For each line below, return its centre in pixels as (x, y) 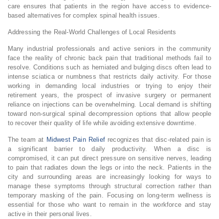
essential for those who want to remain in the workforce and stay (109, 204)
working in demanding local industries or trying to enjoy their (109, 86)
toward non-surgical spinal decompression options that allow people (109, 113)
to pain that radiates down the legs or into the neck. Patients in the (109, 167)
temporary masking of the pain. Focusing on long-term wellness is (109, 195)
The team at (26, 139)
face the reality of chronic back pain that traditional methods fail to (109, 58)
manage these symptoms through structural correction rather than (109, 186)
